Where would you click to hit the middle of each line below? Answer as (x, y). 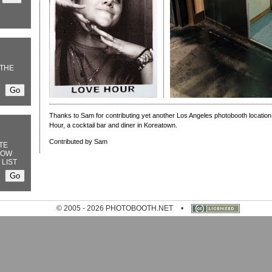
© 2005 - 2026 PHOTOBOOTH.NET (115, 208)
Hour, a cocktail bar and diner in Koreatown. (113, 125)
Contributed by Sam (78, 141)
